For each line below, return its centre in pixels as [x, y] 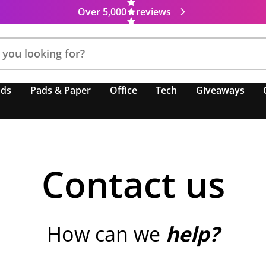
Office [123, 90]
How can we [106, 234]
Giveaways [220, 90]
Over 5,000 [102, 12]
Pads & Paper [61, 90]
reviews [153, 12]
